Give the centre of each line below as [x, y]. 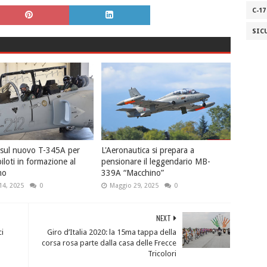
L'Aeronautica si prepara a [148, 150]
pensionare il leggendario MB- [156, 161]
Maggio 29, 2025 [134, 185]
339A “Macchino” [133, 173]
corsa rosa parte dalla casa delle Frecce [109, 243]
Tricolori [162, 253]
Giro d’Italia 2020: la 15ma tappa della [112, 232]
